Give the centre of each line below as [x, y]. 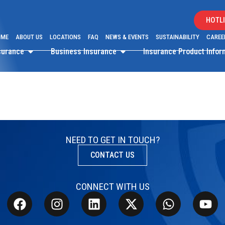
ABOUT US [29, 37]
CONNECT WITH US [113, 187]
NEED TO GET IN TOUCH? [113, 140]
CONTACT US [113, 155]
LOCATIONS [65, 37]
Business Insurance [84, 51]
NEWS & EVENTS [127, 37]
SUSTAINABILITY [178, 37]
